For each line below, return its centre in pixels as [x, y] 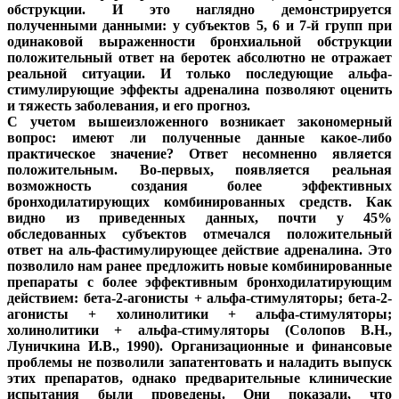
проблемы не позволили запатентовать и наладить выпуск [199, 362]
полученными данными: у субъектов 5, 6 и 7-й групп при [199, 26]
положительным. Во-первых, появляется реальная [199, 170]
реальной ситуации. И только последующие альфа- [199, 74]
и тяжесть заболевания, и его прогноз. [129, 106]
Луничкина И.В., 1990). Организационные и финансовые [199, 346]
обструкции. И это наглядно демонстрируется [199, 10]
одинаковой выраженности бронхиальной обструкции [199, 42]
